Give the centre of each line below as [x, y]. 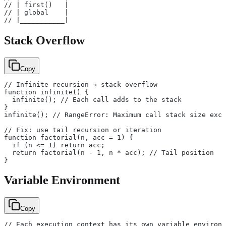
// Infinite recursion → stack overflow [81, 84]
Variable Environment [62, 180]
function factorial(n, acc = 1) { [69, 137]
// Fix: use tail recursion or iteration [83, 130]
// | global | [36, 12]
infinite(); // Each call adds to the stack [93, 99]
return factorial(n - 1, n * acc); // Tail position [109, 152]
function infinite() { [46, 92]
